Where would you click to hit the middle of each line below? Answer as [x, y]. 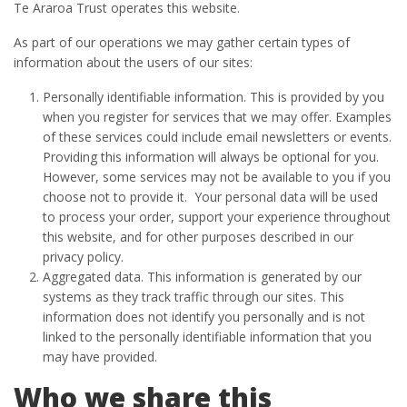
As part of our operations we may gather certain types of [182, 42]
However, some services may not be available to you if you [217, 177]
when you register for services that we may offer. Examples [217, 117]
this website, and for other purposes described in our [198, 237]
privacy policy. [83, 257]
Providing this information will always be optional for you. [211, 157]
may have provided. [100, 357]
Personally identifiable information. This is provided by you [213, 97]
